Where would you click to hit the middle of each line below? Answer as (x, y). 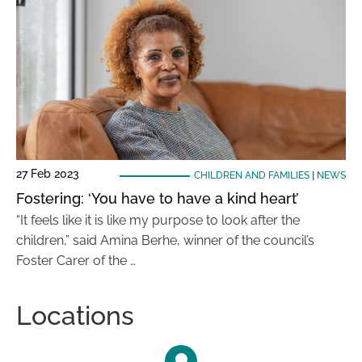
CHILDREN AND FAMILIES (251, 175)
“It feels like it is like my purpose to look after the (158, 220)
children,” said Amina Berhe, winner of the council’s (165, 240)
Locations (75, 316)
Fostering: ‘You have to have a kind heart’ (158, 198)
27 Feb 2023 (48, 174)
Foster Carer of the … (76, 261)
